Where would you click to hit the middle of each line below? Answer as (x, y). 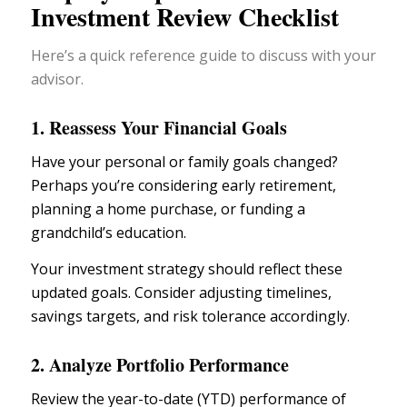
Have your (67, 162)
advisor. (57, 79)
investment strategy (135, 268)
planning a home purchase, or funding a (168, 209)
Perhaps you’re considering (126, 186)
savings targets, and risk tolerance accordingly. (190, 316)
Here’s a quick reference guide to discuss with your (203, 55)
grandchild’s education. (108, 233)
